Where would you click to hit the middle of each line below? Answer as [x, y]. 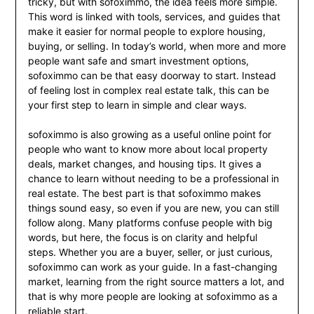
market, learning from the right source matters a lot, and [156, 282]
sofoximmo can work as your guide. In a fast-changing [152, 267]
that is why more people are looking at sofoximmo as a [152, 296]
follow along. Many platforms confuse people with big [150, 223]
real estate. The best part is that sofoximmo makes [144, 193]
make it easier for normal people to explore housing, [146, 32]
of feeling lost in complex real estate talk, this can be [148, 90]
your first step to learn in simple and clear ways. [137, 105]
